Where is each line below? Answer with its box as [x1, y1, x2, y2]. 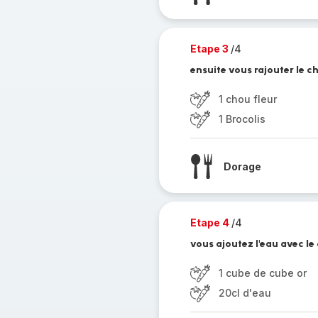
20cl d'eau [218, 287, 271, 299]
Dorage [223, 160, 261, 172]
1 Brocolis [218, 113, 265, 125]
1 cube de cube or [218, 267, 307, 279]
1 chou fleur [218, 93, 277, 105]
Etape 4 [190, 216, 231, 229]
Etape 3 [190, 43, 231, 55]
